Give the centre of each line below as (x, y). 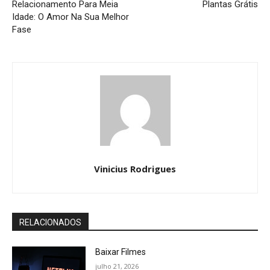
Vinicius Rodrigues (135, 169)
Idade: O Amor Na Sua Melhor (71, 17)
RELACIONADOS (50, 222)
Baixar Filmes (121, 252)
